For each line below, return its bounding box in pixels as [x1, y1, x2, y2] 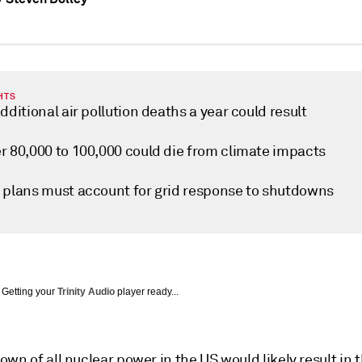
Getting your [2, 286, 57, 297]
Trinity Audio [57, 286, 115, 297]
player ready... [115, 286, 179, 297]
